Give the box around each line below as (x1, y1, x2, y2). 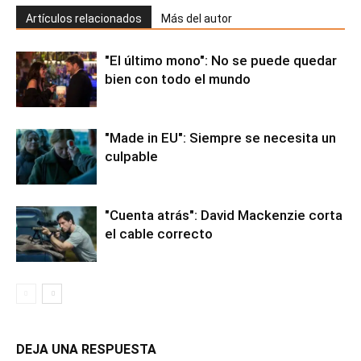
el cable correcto (105, 225, 213, 242)
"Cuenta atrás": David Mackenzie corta (105, 206, 342, 223)
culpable (105, 147, 158, 164)
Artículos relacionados (26, 11, 142, 25)
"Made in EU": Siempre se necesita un (105, 129, 336, 146)
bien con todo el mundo (105, 70, 251, 87)
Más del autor (161, 11, 232, 25)
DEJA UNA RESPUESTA (16, 341, 156, 357)
